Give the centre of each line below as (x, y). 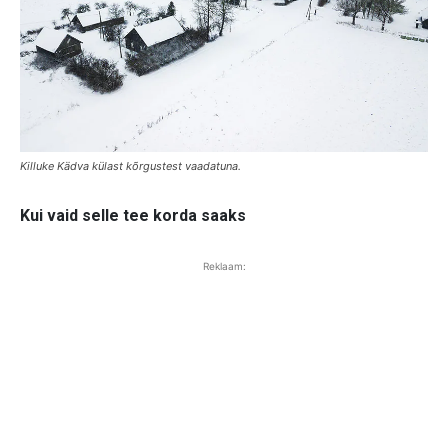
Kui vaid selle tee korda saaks (133, 216)
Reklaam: (224, 266)
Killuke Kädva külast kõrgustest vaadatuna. (130, 166)
